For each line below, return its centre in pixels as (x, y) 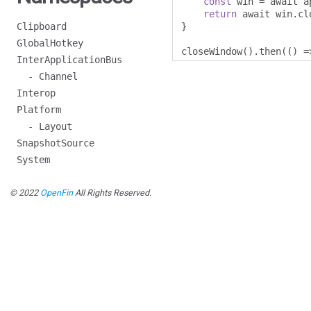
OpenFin (57, 193)
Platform (39, 110)
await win (264, 14)
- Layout (44, 126)
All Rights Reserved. (112, 193)
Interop (36, 93)
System (33, 160)
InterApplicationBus (69, 60)
